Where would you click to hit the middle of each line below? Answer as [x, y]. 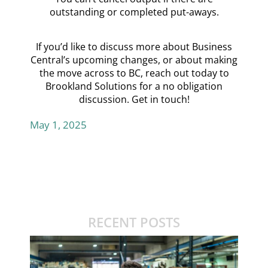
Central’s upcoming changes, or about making [134, 60]
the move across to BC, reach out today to [134, 73]
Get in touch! [160, 100]
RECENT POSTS [134, 223]
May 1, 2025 [58, 125]
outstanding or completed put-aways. [134, 12]
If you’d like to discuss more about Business [134, 47]
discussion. [105, 100]
